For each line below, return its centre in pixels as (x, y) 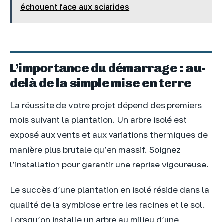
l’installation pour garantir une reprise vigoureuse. (109, 164)
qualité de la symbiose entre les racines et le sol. (108, 205)
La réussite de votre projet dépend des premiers (106, 105)
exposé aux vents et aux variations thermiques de (109, 134)
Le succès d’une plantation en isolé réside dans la (110, 190)
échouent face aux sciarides (75, 7)
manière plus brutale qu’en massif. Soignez (95, 149)
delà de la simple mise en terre (101, 83)
